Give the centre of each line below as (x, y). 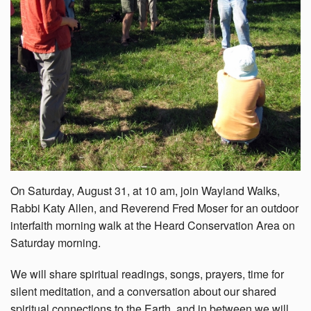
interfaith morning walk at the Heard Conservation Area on (153, 225)
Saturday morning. (56, 242)
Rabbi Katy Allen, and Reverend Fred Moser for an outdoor (154, 208)
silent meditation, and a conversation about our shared (143, 291)
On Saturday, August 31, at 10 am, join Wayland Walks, (145, 190)
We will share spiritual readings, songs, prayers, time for (147, 274)
